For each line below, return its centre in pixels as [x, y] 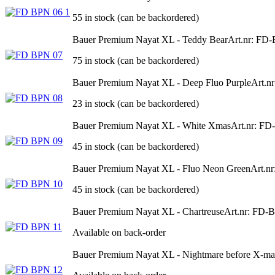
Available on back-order [119, 232]
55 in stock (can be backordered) [136, 17]
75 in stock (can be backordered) [136, 60]
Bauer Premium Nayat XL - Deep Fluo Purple [162, 82]
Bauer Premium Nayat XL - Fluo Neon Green [161, 168]
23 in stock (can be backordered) [136, 103]
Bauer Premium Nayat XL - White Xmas [152, 125]
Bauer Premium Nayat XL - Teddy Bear [150, 39]
